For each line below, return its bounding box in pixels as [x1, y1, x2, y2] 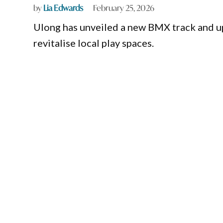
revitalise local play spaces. [33, 37, 154, 49]
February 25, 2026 [93, 2, 155, 13]
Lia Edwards [43, 2, 84, 13]
